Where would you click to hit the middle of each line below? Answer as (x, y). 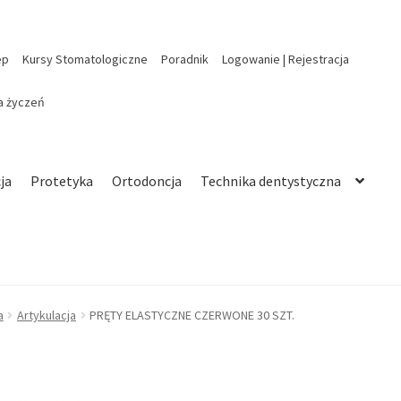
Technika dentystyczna (271, 180)
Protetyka (62, 180)
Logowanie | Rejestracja (285, 59)
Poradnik (184, 59)
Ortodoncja (147, 180)
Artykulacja (46, 316)
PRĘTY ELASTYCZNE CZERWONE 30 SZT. (192, 316)
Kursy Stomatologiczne (85, 59)
